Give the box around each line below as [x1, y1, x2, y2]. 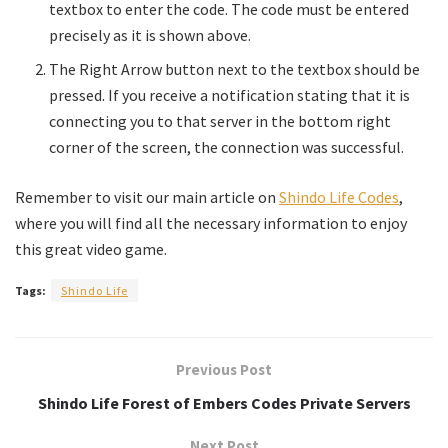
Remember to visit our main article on [15, 186, 279, 207]
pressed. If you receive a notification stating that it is [49, 84, 411, 105]
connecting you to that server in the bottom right [49, 110, 392, 131]
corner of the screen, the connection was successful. [49, 136, 405, 157]
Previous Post [176, 359, 272, 379]
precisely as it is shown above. [49, 24, 252, 45]
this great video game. [15, 238, 167, 259]
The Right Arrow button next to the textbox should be [49, 58, 421, 79]
